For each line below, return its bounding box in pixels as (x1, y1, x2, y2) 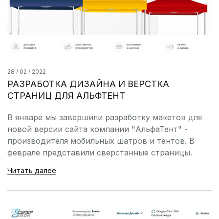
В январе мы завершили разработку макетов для (7, 112, 202, 122)
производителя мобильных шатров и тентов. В (7, 135, 195, 146)
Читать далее (7, 165, 56, 175)
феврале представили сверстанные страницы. (7, 147, 192, 157)
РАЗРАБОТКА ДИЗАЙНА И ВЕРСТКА (7, 78, 169, 89)
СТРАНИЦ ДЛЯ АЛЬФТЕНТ (7, 90, 125, 101)
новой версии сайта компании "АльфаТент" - (7, 124, 188, 134)
